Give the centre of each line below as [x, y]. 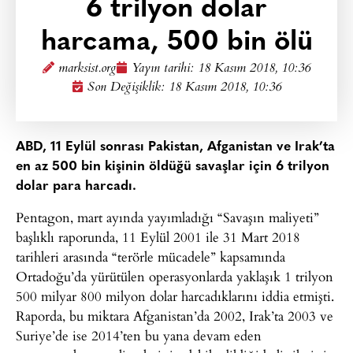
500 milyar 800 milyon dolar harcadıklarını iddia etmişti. [175, 296]
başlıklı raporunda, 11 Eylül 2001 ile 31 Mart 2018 [158, 237]
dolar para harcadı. [76, 186]
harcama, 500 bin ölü [176, 43]
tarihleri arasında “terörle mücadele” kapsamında [150, 257]
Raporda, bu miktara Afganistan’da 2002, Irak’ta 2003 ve [175, 316]
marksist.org [87, 69]
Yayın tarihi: [165, 69]
